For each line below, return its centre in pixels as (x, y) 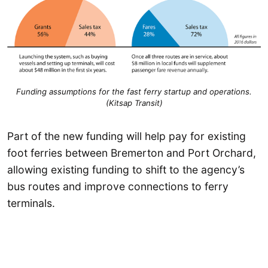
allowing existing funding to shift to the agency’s (126, 169)
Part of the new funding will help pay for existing (127, 136)
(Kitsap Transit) (134, 103)
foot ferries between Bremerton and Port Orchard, (132, 153)
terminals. (31, 203)
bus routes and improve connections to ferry (118, 186)
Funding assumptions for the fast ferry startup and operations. (134, 92)
